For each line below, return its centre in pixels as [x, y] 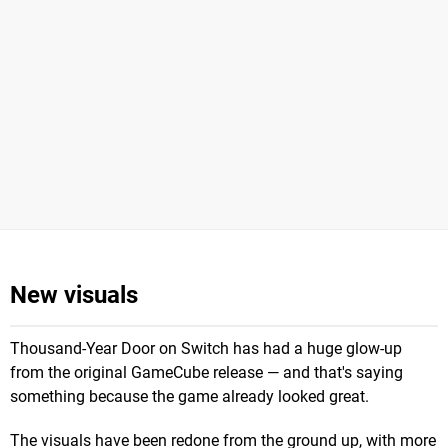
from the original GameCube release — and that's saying [206, 372]
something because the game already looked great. [189, 396]
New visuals [74, 294]
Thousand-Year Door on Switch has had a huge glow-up [206, 348]
